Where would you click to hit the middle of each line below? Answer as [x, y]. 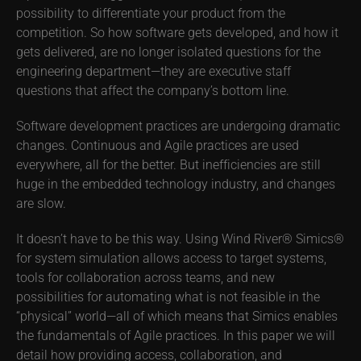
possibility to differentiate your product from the [151, 12]
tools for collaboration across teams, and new [145, 277]
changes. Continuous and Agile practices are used [158, 145]
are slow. [41, 203]
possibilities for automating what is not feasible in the [168, 296]
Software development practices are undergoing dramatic [178, 125]
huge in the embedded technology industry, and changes [176, 183]
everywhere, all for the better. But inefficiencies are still [168, 164]
